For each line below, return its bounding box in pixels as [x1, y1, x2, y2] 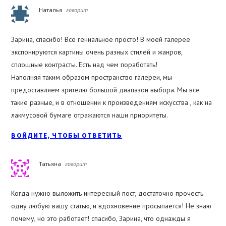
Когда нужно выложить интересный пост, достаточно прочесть [11, 189, 204, 198]
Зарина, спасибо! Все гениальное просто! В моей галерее [11, 35, 191, 44]
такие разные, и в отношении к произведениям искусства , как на [11, 98, 212, 107]
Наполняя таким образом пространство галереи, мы [11, 73, 173, 82]
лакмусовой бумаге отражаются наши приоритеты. [11, 110, 168, 120]
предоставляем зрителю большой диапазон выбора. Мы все [11, 85, 200, 95]
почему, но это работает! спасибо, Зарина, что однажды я [11, 214, 191, 223]
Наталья [39, 6, 63, 14]
